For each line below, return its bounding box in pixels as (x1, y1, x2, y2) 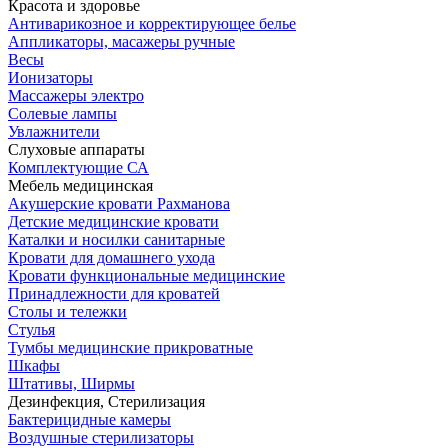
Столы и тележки (8, 302, 127, 320)
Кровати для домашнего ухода (8, 248, 215, 266)
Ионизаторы (8, 68, 93, 86)
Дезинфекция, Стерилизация (8, 392, 205, 410)
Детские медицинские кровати (8, 212, 219, 230)
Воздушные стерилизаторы (8, 428, 194, 446)
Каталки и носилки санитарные (8, 230, 225, 248)
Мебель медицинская (8, 176, 153, 194)
